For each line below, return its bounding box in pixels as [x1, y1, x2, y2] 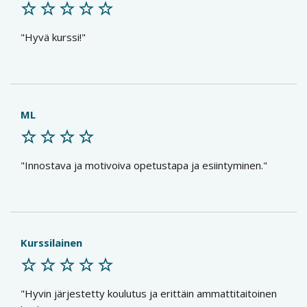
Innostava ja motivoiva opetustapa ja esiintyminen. [25, 158, 263, 172]
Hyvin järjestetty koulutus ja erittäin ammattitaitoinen [25, 286, 277, 300]
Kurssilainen [21, 236, 82, 249]
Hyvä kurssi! [25, 30, 82, 44]
